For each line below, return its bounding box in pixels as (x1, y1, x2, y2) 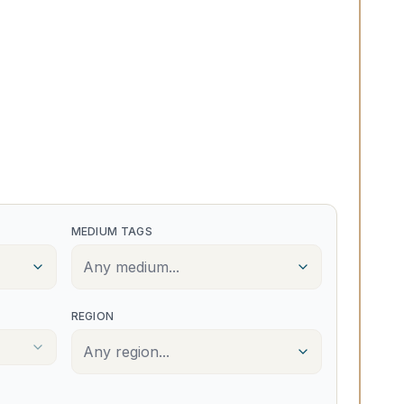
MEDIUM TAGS (70, 225, 152, 238)
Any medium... (82, 258, 179, 276)
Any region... (82, 343, 170, 361)
